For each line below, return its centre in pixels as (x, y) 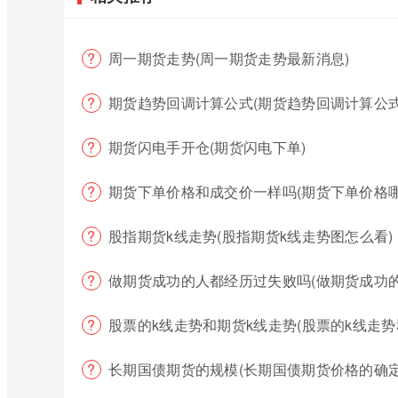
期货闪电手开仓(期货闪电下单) (207, 147)
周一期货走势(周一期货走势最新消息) (229, 58)
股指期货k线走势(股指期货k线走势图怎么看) (251, 236)
